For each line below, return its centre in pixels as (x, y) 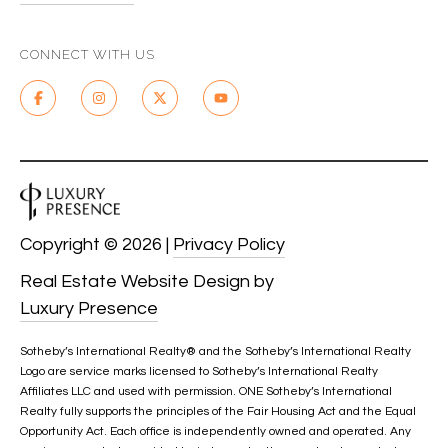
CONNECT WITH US (87, 55)
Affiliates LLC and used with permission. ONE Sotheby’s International (206, 391)
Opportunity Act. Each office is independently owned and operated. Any (215, 431)
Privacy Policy (229, 244)
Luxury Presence (89, 308)
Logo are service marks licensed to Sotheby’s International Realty (199, 371)
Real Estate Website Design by (147, 281)
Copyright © (71, 244)
